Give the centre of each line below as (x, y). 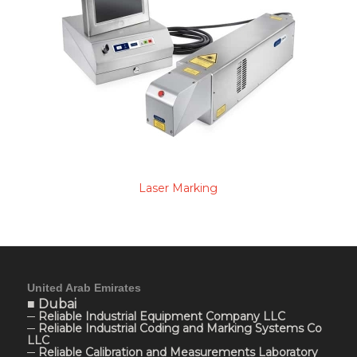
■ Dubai (51, 304)
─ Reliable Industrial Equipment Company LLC (156, 317)
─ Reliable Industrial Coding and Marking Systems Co (174, 329)
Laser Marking (178, 188)
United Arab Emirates (84, 288)
